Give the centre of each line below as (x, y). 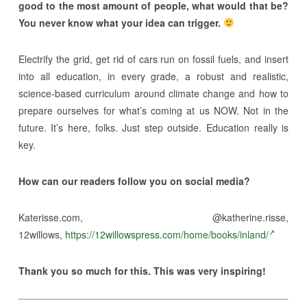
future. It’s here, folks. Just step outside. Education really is (153, 127)
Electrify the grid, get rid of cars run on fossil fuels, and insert (153, 59)
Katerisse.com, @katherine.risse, (153, 217)
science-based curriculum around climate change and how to (153, 93)
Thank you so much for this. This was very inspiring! (142, 270)
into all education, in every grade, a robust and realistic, (153, 76)
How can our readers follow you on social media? (134, 181)
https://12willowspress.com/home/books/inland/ (167, 234)
